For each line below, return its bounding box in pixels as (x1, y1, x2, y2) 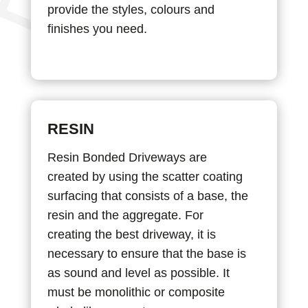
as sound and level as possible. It (47, 265, 230, 280)
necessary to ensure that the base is (47, 246, 246, 261)
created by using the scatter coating (47, 169, 243, 184)
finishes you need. (47, 21, 147, 36)
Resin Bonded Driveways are (47, 150, 207, 164)
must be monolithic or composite (47, 285, 225, 299)
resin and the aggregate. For (47, 208, 203, 222)
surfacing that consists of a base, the (47, 188, 248, 203)
